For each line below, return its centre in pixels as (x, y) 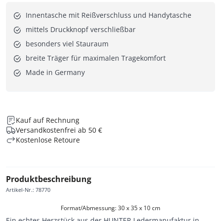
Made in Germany (55, 72)
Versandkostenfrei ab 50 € (59, 130)
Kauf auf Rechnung (48, 120)
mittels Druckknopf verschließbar (81, 29)
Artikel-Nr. (19, 189)
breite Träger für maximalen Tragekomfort (96, 58)
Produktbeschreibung (49, 179)
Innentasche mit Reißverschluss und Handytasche (109, 15)
